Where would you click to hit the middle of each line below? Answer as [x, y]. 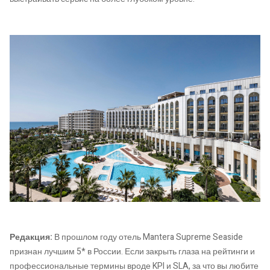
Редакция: [31, 237]
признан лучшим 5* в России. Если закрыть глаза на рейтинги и [132, 252]
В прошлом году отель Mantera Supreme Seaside [148, 237]
